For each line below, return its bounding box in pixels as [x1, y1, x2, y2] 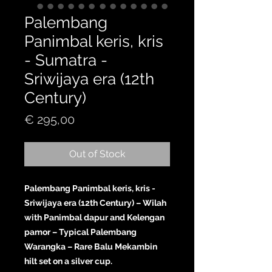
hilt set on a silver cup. [24, 256, 112, 266]
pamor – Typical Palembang [24, 226, 137, 237]
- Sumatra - [24, 50, 107, 69]
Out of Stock [69, 148, 125, 160]
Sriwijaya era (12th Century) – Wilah [24, 197, 166, 208]
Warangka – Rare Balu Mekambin [24, 241, 157, 251]
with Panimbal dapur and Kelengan [24, 212, 165, 222]
